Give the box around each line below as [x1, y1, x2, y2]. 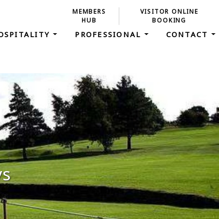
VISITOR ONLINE [140, 7, 198, 16]
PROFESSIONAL [75, 29, 144, 39]
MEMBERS [72, 7, 106, 16]
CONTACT [166, 29, 211, 39]
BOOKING [152, 16, 186, 24]
